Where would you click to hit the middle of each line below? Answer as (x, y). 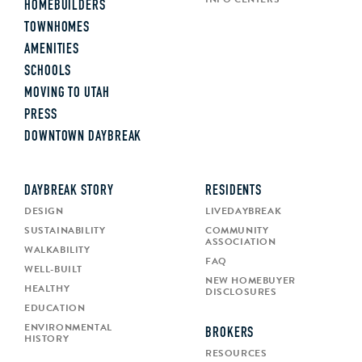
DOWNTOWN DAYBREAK (83, 137)
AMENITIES (52, 50)
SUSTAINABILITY (65, 231)
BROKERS (230, 334)
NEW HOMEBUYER (250, 281)
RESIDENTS (234, 192)
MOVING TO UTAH (67, 94)
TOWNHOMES (57, 28)
